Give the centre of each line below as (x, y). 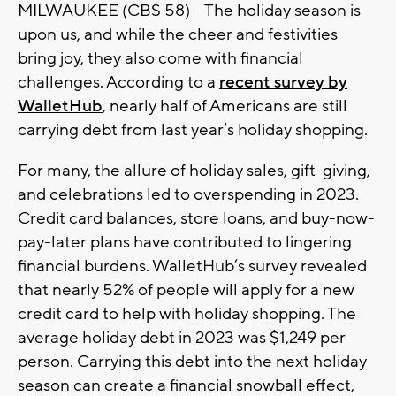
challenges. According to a (118, 82)
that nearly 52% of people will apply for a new (186, 289)
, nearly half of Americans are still (225, 106)
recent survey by (283, 82)
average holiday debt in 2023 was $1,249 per (182, 337)
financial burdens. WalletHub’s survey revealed (192, 266)
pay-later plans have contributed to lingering (185, 242)
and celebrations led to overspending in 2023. (188, 194)
